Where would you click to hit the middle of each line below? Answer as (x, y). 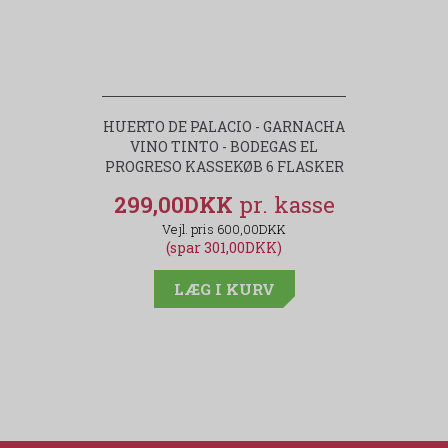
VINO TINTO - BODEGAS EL (224, 147)
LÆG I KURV (224, 289)
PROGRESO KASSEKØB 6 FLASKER (224, 167)
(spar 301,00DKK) (224, 248)
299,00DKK (176, 205)
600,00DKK (251, 229)
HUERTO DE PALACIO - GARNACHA (224, 127)
